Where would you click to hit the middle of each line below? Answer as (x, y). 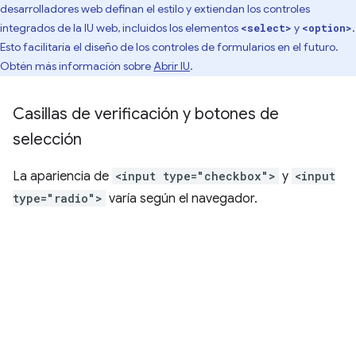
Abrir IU (172, 66)
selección (47, 139)
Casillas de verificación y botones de (146, 114)
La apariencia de (62, 176)
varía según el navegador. (182, 199)
